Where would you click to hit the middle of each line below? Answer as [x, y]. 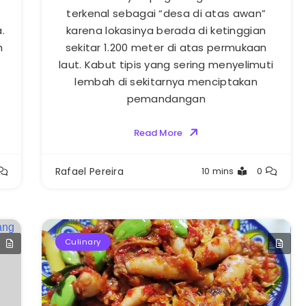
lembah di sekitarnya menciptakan [166, 81]
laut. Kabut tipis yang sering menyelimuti [166, 64]
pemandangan [166, 98]
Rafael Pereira [89, 171]
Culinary [83, 241]
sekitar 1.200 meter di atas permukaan [166, 47]
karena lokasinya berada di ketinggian [166, 30]
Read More [158, 133]
